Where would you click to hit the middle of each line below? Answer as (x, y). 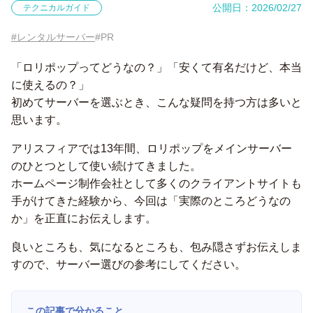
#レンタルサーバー (53, 37)
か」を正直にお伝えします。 (84, 218)
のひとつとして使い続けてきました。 (106, 166)
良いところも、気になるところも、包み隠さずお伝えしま (156, 247)
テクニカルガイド (57, 8)
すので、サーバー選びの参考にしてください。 (129, 264)
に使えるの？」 (50, 85)
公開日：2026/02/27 (257, 8)
